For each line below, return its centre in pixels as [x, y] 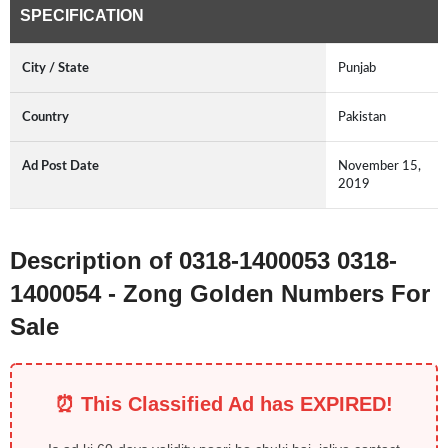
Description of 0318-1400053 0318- [203, 261]
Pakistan [362, 117]
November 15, [379, 166]
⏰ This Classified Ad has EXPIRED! [224, 404]
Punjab [357, 68]
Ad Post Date [60, 166]
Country [45, 117]
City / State [55, 68]
